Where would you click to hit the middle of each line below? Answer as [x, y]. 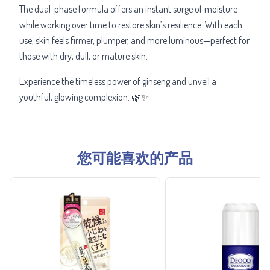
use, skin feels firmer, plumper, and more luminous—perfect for [134, 40]
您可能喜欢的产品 [135, 157]
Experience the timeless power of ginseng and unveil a [118, 81]
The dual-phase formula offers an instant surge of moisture [128, 9]
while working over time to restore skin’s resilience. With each [131, 24]
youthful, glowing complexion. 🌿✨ [84, 97]
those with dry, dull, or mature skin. [83, 56]
